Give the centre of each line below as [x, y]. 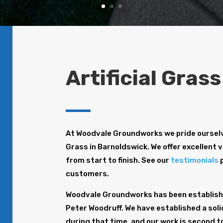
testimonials [195, 161]
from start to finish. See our [118, 161]
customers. [88, 174]
